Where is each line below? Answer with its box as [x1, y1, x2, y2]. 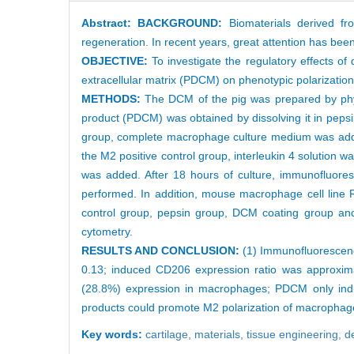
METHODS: [81, 92, 145, 105]
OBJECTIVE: [81, 54, 153, 67]
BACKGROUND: [137, 16, 223, 29]
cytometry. [81, 224, 136, 238]
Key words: [81, 327, 145, 341]
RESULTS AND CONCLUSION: [81, 243, 243, 257]
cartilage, [145, 327, 194, 341]
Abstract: [81, 16, 138, 29]
